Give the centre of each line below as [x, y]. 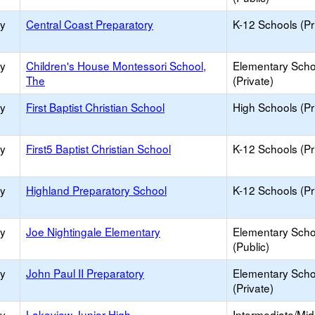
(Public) [251, 246]
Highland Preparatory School [96, 190]
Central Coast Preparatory [90, 24]
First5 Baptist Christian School [98, 148]
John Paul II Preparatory [85, 273]
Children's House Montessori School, [116, 65]
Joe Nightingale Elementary [93, 231]
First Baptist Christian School [95, 107]
